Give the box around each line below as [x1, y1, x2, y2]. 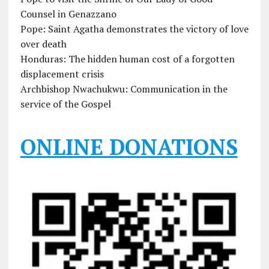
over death [20, 37, 67, 51]
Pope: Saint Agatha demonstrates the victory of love [20, 22, 249, 36]
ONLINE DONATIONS [20, 133, 238, 162]
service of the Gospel [20, 97, 111, 111]
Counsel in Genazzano [20, 7, 116, 21]
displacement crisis [20, 67, 104, 81]
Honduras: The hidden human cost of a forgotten [20, 52, 235, 66]
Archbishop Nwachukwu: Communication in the [20, 82, 228, 96]
